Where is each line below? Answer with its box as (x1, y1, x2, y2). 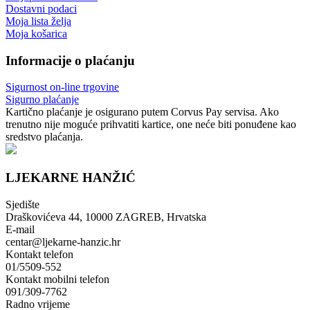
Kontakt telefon (6, 248, 73, 260)
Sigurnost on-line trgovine (6, 81, 119, 93)
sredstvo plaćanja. (6, 131, 83, 143)
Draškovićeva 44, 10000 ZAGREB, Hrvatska (6, 210, 206, 223)
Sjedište (6, 198, 39, 210)
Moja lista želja (6, 15, 71, 27)
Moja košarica (6, 28, 67, 39)
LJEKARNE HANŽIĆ (6, 170, 136, 185)
